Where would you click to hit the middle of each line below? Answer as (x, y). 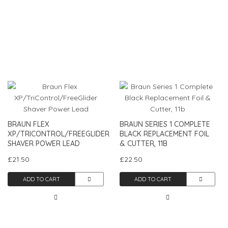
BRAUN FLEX (28, 124)
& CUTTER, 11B (143, 143)
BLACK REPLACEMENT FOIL (164, 134)
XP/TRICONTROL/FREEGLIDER (59, 134)
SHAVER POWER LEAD (44, 143)
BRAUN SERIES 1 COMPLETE (165, 124)
